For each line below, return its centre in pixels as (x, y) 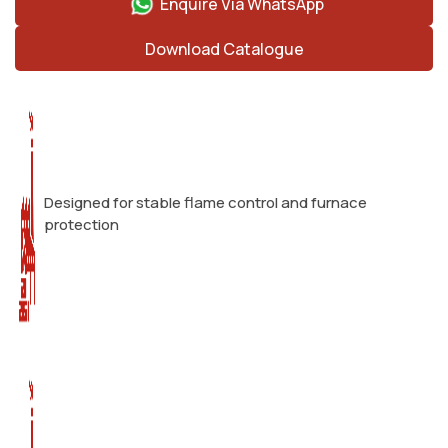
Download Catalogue (224, 48)
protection (81, 225)
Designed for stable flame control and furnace (205, 203)
